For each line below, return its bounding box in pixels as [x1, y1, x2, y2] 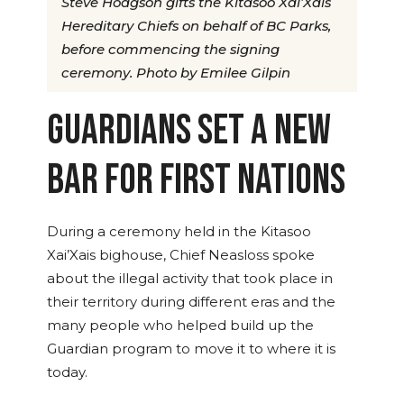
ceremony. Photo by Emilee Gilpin [61, 65, 290, 82]
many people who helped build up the [47, 317, 314, 335]
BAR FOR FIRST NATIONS [47, 155, 345, 207]
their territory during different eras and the [47, 294, 335, 311]
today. [47, 364, 87, 381]
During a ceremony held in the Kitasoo [47, 224, 311, 241]
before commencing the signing [61, 41, 280, 59]
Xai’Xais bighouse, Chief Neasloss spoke [47, 247, 315, 264]
